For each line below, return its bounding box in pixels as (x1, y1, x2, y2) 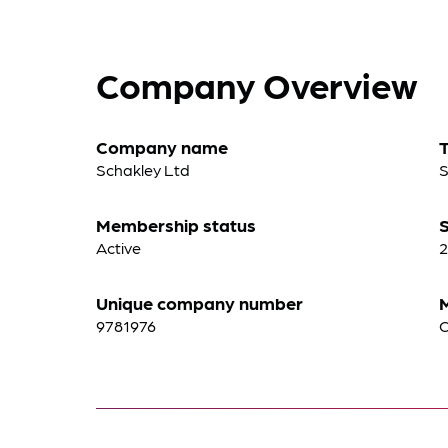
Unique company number (96, 291, 303, 314)
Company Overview (96, 61, 418, 107)
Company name (96, 135, 228, 158)
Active (96, 237, 141, 258)
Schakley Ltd (96, 159, 190, 180)
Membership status (96, 213, 256, 236)
